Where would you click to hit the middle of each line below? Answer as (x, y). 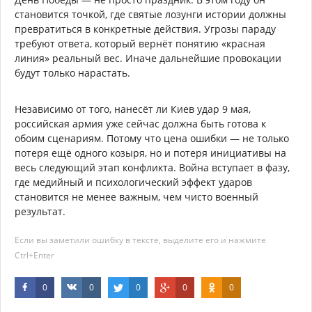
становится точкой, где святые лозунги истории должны (150, 14)
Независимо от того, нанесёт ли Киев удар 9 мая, (133, 109)
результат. (40, 211)
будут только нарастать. (72, 72)
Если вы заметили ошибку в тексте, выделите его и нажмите (140, 240)
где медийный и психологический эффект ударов (133, 182)
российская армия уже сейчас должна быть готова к (140, 123)
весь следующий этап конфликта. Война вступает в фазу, (152, 167)
